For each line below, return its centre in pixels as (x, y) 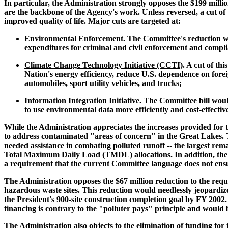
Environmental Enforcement (74, 39)
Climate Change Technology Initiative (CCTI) (104, 65)
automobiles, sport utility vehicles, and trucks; (103, 83)
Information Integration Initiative (82, 101)
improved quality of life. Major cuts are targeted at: (92, 21)
